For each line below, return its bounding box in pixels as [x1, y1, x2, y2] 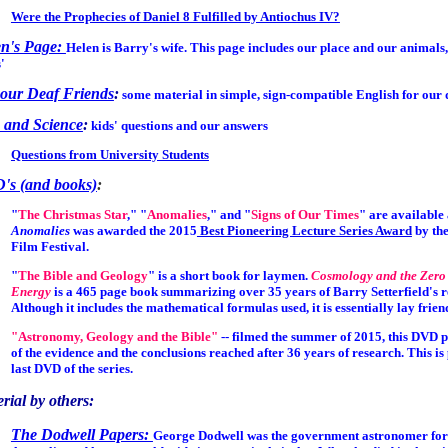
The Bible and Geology [17, 267, 148, 283]
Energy [10, 283, 51, 299]
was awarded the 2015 [69, 222, 197, 238]
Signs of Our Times [250, 206, 359, 222]
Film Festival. [10, 238, 89, 254]
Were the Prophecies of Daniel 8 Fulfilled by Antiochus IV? [10, 8, 340, 24]
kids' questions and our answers [87, 117, 268, 133]
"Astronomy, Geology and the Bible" [10, 328, 218, 344]
